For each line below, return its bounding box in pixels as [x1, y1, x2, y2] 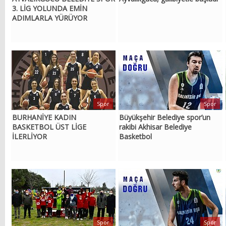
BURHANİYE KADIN [12, 112, 77, 123]
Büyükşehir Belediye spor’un [119, 112, 211, 123]
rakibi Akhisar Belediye [119, 122, 192, 132]
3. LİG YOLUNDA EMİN [12, 4, 88, 14]
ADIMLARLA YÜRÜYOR [12, 13, 88, 23]
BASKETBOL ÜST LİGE [12, 122, 87, 132]
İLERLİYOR [12, 132, 47, 142]
